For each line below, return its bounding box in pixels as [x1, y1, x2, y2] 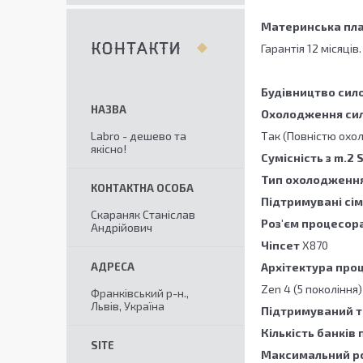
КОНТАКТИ [91, 42, 181, 56]
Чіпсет [261, 238, 302, 253]
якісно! [91, 142, 126, 156]
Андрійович [91, 220, 152, 234]
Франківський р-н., [91, 286, 189, 300]
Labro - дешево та [91, 129, 186, 143]
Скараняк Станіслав [91, 207, 195, 221]
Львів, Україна [91, 299, 164, 313]
